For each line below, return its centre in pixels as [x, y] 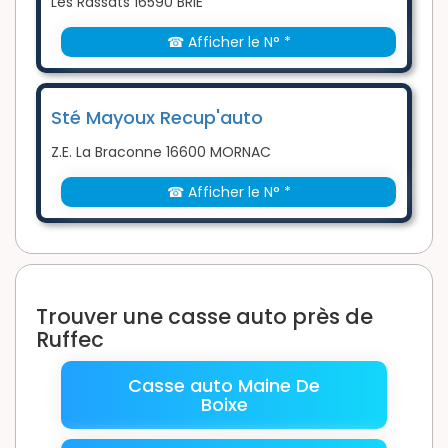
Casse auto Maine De [224, 386]
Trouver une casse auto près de [204, 317]
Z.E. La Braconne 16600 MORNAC [161, 152]
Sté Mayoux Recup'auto [157, 118]
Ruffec [70, 340]
